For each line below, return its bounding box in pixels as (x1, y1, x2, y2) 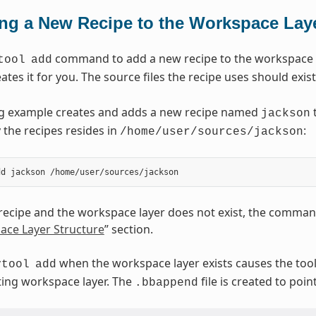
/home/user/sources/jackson (119, 126, 303, 139)
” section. (104, 221, 153, 238)
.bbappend (134, 276, 198, 290)
